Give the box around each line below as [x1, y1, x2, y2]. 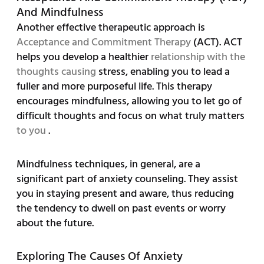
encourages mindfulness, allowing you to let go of [16, 93, 242, 110]
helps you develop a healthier [16, 48, 151, 66]
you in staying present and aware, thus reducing [16, 185, 234, 203]
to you [16, 122, 48, 140]
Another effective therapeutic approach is [16, 19, 205, 37]
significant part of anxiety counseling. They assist [16, 170, 238, 188]
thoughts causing [16, 63, 96, 81]
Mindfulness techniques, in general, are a [16, 156, 200, 173]
